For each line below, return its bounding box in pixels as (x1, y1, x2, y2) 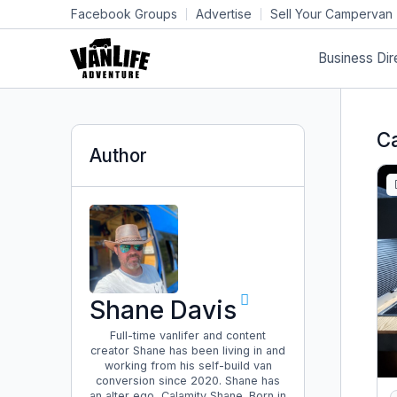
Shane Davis (90, 295, 237, 326)
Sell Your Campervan (270, 6, 393, 21)
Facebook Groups (71, 6, 177, 21)
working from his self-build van (104, 359, 272, 373)
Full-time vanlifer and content (110, 329, 266, 343)
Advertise (196, 6, 252, 21)
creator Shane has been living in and (90, 344, 285, 358)
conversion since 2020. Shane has (96, 374, 280, 388)
